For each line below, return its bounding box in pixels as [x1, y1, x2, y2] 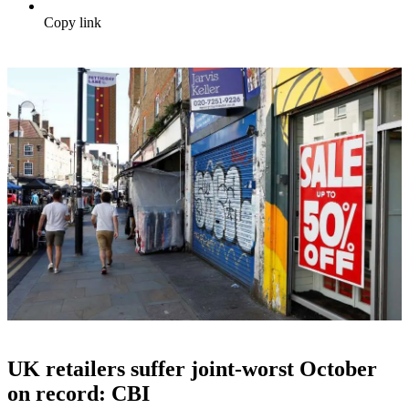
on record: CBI [7, 382, 150, 406]
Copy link [44, 15, 101, 31]
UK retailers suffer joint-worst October [7, 357, 377, 382]
